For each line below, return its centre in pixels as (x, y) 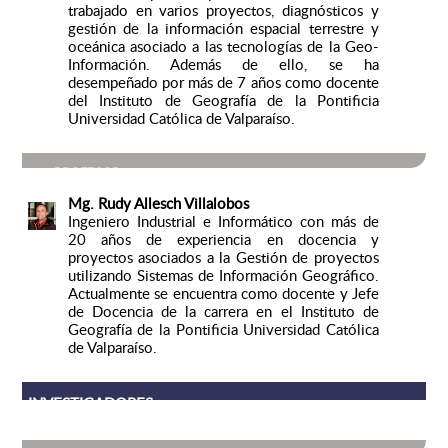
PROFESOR (86, 173)
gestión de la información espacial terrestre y (223, 28)
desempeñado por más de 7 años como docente (223, 82)
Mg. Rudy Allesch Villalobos (158, 203)
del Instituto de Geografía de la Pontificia (223, 100)
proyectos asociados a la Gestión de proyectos (223, 257)
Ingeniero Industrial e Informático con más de (223, 221)
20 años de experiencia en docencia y (223, 239)
